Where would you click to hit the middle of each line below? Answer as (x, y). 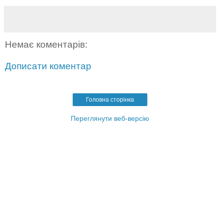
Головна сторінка (110, 100)
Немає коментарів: (46, 45)
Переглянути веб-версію (110, 119)
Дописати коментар (48, 66)
